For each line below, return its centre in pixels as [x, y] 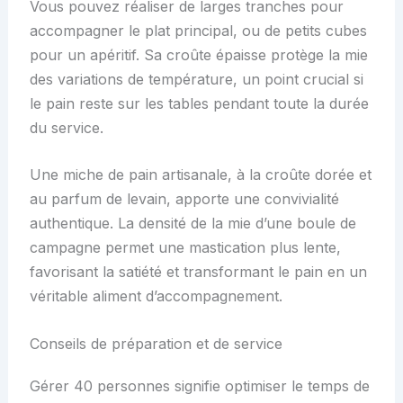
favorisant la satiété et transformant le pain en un [198, 272]
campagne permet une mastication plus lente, [185, 248]
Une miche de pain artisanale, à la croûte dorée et [200, 175]
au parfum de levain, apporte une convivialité [184, 199]
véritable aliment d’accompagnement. [156, 296]
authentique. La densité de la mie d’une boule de [193, 224]
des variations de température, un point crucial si [196, 79]
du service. [66, 127]
